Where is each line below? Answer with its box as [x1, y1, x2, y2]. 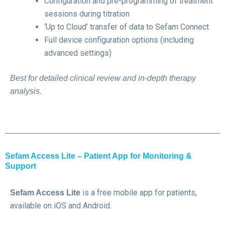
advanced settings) [44, 48, 111, 58]
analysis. [10, 86, 42, 95]
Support [5, 162, 36, 171]
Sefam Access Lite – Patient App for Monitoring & [5, 152, 192, 161]
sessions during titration [44, 9, 130, 19]
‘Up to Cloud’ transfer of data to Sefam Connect [44, 22, 209, 32]
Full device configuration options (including [44, 35, 194, 45]
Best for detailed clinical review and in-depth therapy [10, 73, 196, 82]
